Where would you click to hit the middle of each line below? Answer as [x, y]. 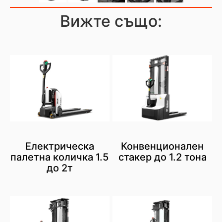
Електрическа [59, 146]
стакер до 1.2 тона [162, 157]
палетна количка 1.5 [60, 157]
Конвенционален [163, 146]
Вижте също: [111, 21]
